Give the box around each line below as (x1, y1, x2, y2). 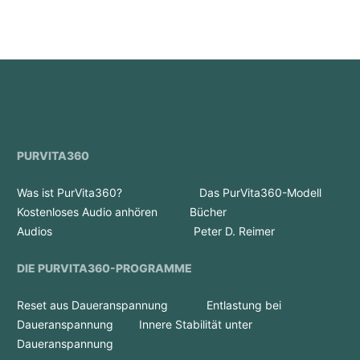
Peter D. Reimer (194, 224, 275, 238)
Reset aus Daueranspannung (17, 298, 168, 312)
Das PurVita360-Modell (135, 186, 321, 199)
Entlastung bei (207, 298, 281, 312)
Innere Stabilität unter (139, 317, 252, 331)
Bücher (190, 205, 227, 219)
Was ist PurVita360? (17, 186, 132, 199)
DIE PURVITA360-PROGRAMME (17, 261, 192, 275)
